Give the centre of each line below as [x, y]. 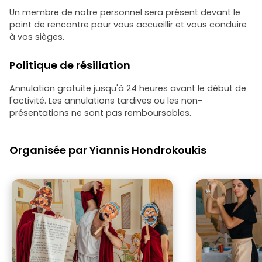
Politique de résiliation [70, 65]
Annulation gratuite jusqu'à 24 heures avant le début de [128, 88]
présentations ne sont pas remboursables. [100, 113]
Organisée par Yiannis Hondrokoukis [108, 150]
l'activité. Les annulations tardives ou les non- [106, 101]
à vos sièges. [37, 37]
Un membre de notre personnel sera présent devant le [125, 12]
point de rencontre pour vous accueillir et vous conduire [128, 25]
